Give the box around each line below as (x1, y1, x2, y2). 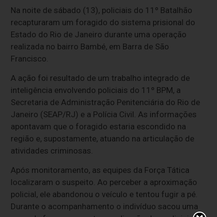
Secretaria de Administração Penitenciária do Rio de (11, 97, 201, 108)
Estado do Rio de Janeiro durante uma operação (11, 30, 187, 40)
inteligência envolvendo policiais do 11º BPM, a (11, 85, 181, 95)
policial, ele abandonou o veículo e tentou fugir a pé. (11, 189, 198, 200)
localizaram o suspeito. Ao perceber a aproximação (11, 177, 198, 187)
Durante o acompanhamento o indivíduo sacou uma (11, 201, 199, 212)
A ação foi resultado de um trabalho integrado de (11, 73, 190, 83)
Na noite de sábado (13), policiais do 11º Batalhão (11, 5, 193, 15)
